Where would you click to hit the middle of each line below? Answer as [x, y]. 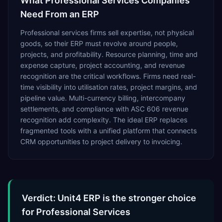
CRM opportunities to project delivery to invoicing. [101, 141]
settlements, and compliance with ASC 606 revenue [104, 109]
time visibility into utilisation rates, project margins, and [109, 87]
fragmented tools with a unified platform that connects [109, 131]
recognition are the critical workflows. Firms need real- [108, 76]
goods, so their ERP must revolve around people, [99, 43]
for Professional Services [76, 212]
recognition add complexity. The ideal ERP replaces [104, 120]
